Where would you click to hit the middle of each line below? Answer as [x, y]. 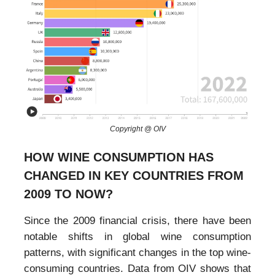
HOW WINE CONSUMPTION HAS [119, 157]
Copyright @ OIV [137, 129]
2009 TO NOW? [68, 194]
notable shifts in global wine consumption [137, 237]
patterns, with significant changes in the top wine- [137, 253]
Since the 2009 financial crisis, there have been [137, 221]
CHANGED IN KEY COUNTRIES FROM [134, 176]
